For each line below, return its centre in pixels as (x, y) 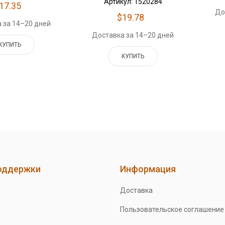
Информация (148, 169)
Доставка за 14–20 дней (133, 35)
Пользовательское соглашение (172, 209)
